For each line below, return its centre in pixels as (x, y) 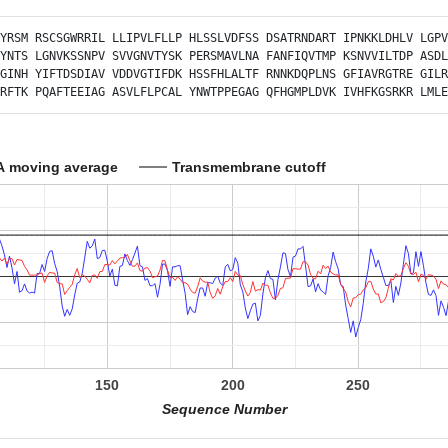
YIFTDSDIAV (70, 74)
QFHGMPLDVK (301, 92)
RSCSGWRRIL (70, 38)
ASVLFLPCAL (147, 92)
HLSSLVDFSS (224, 38)
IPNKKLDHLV (378, 38)
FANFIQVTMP (301, 56)
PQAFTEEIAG (70, 92)
